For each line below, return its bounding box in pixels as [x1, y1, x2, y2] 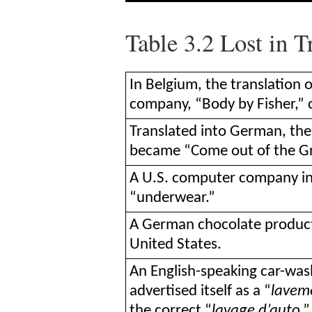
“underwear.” [130, 189, 215, 206]
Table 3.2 [125, 25, 214, 58]
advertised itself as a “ [130, 283, 271, 299]
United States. [130, 236, 221, 253]
